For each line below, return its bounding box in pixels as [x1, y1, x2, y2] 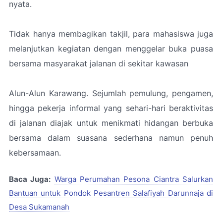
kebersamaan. [9, 148, 61, 158]
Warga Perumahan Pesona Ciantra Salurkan [54, 175, 214, 184]
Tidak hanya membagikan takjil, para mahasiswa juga [9, 29, 213, 39]
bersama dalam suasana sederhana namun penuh [9, 133, 213, 143]
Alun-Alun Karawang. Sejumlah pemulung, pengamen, [9, 88, 213, 98]
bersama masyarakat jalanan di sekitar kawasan [9, 58, 191, 68]
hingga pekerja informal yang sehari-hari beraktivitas [9, 103, 213, 113]
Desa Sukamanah [9, 203, 69, 212]
